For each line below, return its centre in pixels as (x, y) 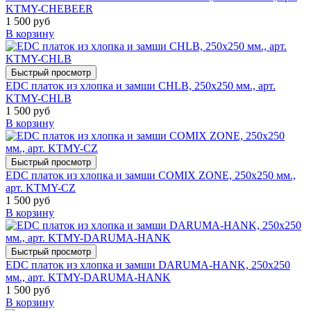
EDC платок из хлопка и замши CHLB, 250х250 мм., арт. (141, 86)
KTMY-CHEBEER (49, 9)
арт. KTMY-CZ (41, 188)
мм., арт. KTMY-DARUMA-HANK (88, 278)
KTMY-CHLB (39, 99)
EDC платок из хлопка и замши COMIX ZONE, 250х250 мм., (151, 176)
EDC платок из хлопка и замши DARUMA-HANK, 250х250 (148, 265)
